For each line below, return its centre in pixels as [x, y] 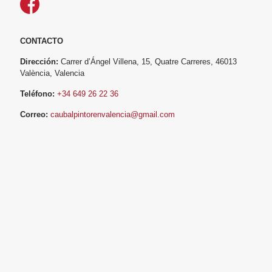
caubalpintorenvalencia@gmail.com [113, 114]
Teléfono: [37, 93]
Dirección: [39, 61]
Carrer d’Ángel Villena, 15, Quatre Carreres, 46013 [148, 61]
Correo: [34, 114]
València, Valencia [52, 73]
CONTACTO [42, 41]
